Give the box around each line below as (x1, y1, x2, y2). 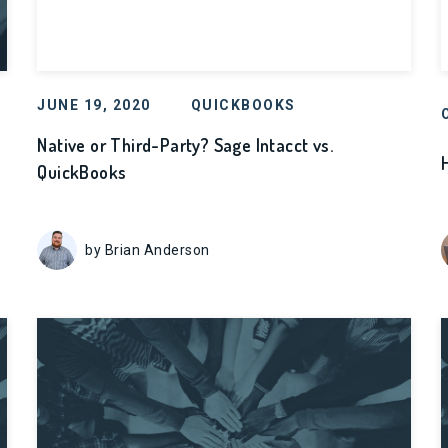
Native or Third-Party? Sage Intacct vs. (37, 134, 333, 156)
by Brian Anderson (85, 241, 210, 258)
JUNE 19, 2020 (37, 97, 151, 113)
